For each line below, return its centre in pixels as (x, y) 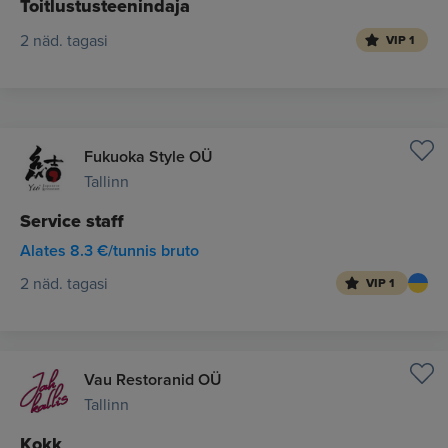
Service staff (72, 221)
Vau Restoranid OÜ (153, 379)
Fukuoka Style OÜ (148, 156)
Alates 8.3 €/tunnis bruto (109, 250)
